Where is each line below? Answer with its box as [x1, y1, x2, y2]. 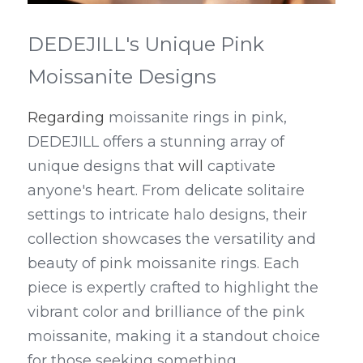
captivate [203, 157, 275, 175]
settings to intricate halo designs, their [28, 206, 307, 224]
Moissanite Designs [28, 65, 216, 88]
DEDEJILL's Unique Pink [28, 32, 264, 56]
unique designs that [28, 157, 178, 175]
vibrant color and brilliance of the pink [28, 303, 305, 321]
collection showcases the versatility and [28, 230, 316, 248]
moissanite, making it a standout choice [28, 327, 320, 345]
